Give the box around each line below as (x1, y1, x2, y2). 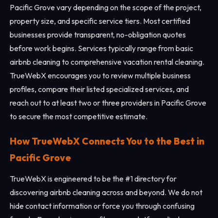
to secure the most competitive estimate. (10, 111, 147, 121)
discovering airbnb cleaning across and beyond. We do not (10, 187, 202, 197)
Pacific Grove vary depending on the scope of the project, (10, 2, 201, 12)
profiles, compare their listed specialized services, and (10, 84, 189, 94)
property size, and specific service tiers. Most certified (10, 16, 190, 26)
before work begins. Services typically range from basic (10, 43, 193, 53)
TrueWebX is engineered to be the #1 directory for (10, 174, 177, 183)
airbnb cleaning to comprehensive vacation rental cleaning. (10, 57, 204, 67)
